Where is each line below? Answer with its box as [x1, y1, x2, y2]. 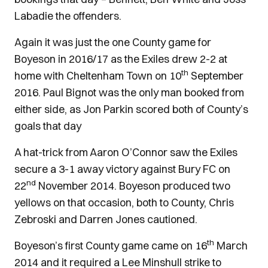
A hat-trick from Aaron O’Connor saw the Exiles [14, 145, 237, 159]
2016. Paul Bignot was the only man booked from [14, 86, 244, 99]
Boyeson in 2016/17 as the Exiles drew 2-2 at [14, 52, 227, 66]
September [188, 69, 243, 83]
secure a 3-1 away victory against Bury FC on [14, 162, 230, 176]
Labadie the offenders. [14, 9, 121, 23]
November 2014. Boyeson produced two [36, 179, 230, 193]
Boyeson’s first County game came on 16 [14, 239, 207, 252]
